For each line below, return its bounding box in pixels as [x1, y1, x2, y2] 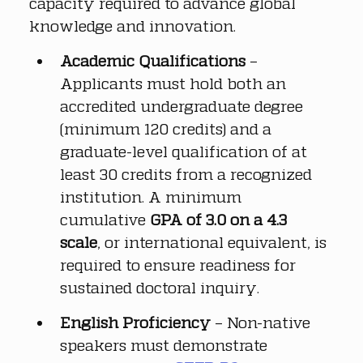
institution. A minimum [60, 187, 246, 207]
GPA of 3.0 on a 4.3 [150, 210, 291, 229]
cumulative [60, 210, 150, 229]
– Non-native [211, 313, 314, 332]
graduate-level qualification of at [60, 142, 311, 161]
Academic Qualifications [60, 51, 246, 70]
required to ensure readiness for [60, 255, 300, 275]
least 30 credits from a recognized [60, 164, 316, 184]
